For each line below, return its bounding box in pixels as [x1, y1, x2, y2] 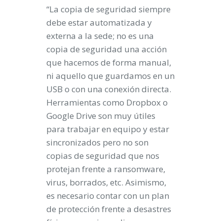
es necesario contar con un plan [46, 190, 169, 201]
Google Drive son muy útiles [46, 110, 155, 121]
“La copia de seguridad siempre [46, 3, 171, 15]
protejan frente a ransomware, [46, 163, 165, 175]
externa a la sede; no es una [46, 30, 154, 41]
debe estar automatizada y [46, 17, 152, 28]
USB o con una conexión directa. [46, 83, 171, 95]
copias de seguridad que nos [46, 150, 159, 161]
